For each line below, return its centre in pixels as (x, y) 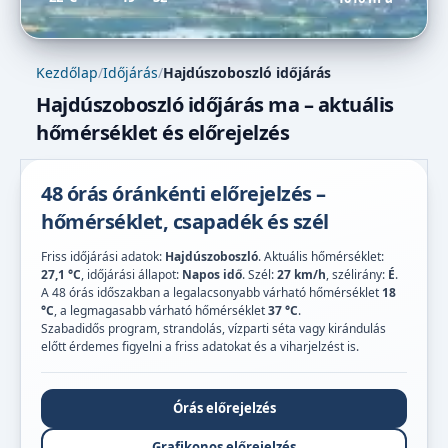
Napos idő (212, 274)
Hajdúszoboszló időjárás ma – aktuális (215, 104)
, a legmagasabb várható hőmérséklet (161, 310)
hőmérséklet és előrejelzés (162, 132)
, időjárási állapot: (131, 274)
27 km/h (301, 274)
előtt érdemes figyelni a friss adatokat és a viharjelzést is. (200, 346)
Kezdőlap (67, 72)
